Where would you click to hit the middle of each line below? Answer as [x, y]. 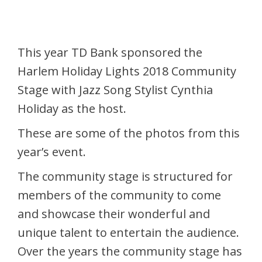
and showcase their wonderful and [114, 213]
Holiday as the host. [72, 108]
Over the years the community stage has [130, 251]
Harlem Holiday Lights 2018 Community [127, 71]
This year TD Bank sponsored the [110, 52]
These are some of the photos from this [129, 133]
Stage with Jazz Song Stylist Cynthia [115, 89]
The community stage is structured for [125, 176]
